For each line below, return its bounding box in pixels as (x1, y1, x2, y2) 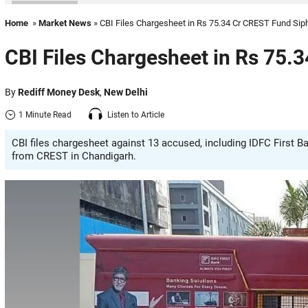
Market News (38, 18, 91, 28)
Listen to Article (107, 109, 164, 120)
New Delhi (104, 87, 148, 98)
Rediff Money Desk (18, 87, 100, 98)
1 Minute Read (19, 109, 71, 120)
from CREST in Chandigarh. (12, 150, 136, 162)
